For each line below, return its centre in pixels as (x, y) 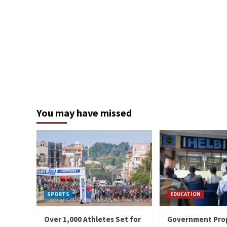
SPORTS (58, 194)
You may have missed (84, 112)
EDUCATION (185, 194)
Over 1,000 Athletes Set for (92, 219)
